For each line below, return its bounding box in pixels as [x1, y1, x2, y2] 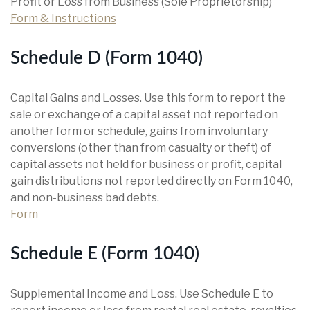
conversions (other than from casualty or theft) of [10, 141, 271, 154]
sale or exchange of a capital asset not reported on [10, 108, 278, 121]
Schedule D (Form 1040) [10, 49, 203, 67]
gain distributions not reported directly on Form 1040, [10, 174, 293, 188]
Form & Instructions [10, 12, 116, 25]
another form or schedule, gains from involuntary [10, 125, 268, 138]
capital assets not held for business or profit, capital [10, 158, 282, 171]
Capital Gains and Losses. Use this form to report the [10, 91, 286, 104]
